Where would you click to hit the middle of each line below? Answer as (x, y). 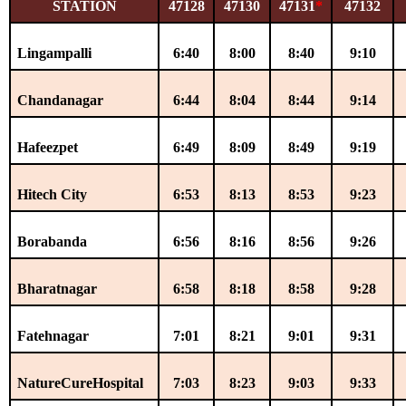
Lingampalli (55, 53)
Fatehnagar (53, 335)
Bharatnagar (58, 288)
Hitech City (53, 194)
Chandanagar (61, 100)
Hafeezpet (48, 147)
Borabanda (53, 241)
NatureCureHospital (81, 382)
